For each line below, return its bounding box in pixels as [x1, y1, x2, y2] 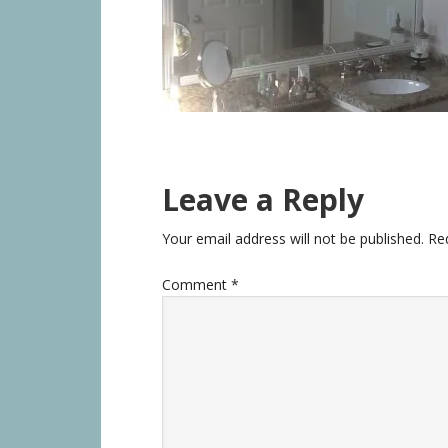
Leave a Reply [162, 179, 364, 220]
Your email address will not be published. [162, 229, 424, 248]
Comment [162, 275, 231, 294]
